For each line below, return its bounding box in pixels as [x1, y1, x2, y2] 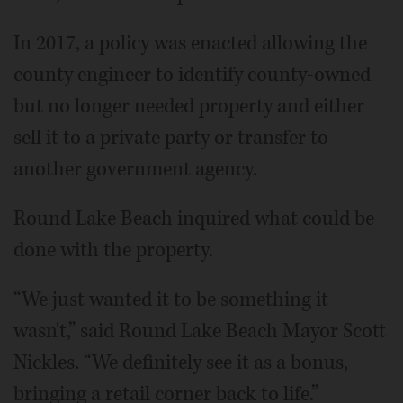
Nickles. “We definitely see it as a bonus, [13, 349, 348, 377]
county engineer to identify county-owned [13, 61, 371, 89]
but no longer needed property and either [13, 93, 364, 121]
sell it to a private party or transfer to [13, 124, 328, 152]
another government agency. [13, 156, 257, 184]
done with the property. [13, 237, 213, 264]
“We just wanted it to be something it [13, 286, 328, 314]
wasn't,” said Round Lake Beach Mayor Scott [13, 318, 386, 345]
